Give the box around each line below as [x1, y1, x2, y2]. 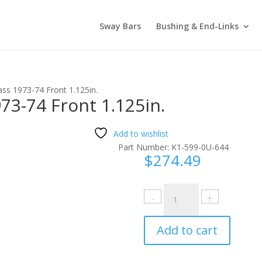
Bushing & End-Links [156, 20, 239, 32]
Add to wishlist [113, 128, 168, 139]
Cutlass [143, 198, 171, 209]
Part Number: [118, 142, 172, 153]
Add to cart [156, 222, 218, 238]
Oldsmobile [143, 184, 186, 195]
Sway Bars [99, 20, 141, 32]
